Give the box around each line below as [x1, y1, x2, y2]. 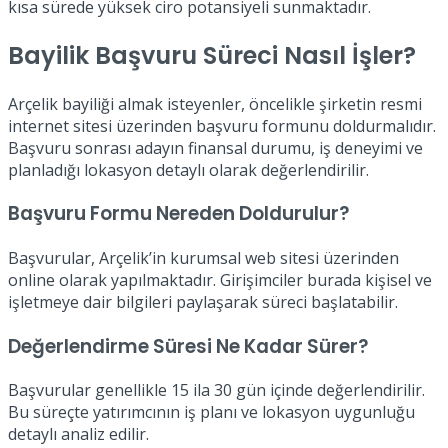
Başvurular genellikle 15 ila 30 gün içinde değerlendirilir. [8, 379, 425, 402]
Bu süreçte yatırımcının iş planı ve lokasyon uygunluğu [8, 401, 415, 424]
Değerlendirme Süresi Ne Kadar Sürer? [8, 332, 368, 360]
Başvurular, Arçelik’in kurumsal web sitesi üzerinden [8, 246, 399, 269]
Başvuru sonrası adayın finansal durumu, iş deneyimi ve [8, 136, 423, 159]
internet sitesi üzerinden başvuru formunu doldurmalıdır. [8, 114, 436, 137]
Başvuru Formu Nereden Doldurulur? [8, 200, 349, 228]
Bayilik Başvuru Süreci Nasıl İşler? [8, 38, 416, 72]
